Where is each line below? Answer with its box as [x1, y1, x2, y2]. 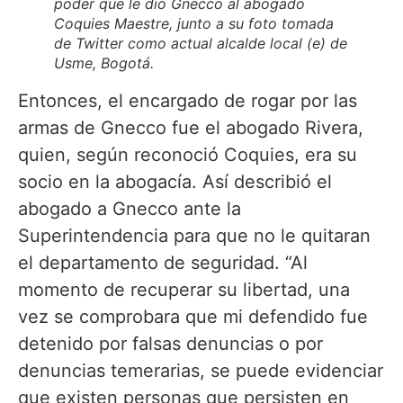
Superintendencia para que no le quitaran [18, 225, 371, 247]
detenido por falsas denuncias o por [18, 333, 323, 355]
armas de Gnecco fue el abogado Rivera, [18, 117, 363, 139]
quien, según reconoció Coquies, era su [18, 144, 357, 166]
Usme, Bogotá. [54, 54, 154, 73]
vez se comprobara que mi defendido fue [18, 306, 368, 328]
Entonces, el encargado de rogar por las [18, 90, 357, 112]
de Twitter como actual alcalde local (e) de [54, 34, 347, 53]
